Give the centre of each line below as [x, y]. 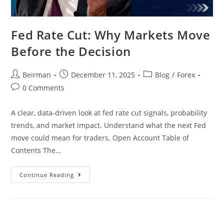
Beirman [37, 74]
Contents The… [36, 150]
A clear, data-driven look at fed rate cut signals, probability [109, 112]
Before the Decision [71, 51]
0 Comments [44, 87]
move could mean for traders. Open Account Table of [100, 137]
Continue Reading [47, 174]
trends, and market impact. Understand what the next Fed [109, 125]
